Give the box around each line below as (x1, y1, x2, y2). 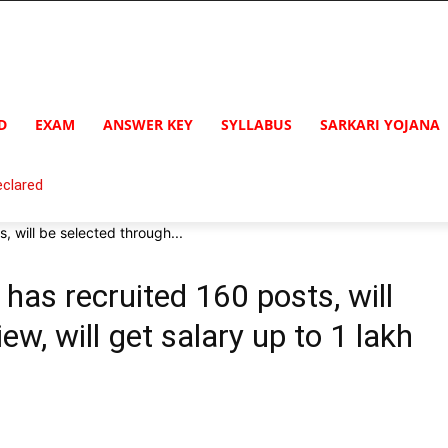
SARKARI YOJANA (320, 115, 440, 135)
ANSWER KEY (103, 115, 193, 135)
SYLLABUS (221, 115, 292, 135)
